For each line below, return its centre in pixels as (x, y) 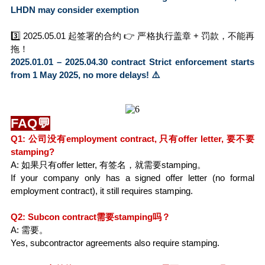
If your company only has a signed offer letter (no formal (132, 177)
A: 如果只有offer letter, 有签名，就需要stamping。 (108, 164)
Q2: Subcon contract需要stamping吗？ (91, 216)
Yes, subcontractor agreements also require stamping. (115, 243)
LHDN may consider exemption (75, 9)
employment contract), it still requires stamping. (102, 190)
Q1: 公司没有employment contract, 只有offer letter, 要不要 (132, 138)
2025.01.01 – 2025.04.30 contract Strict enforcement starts (132, 62)
